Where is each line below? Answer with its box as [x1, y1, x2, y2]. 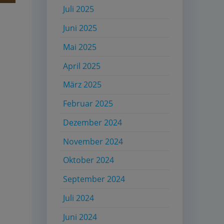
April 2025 [63, 60, 101, 71]
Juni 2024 [63, 211, 97, 222]
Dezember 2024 [63, 116, 122, 128]
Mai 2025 [63, 41, 97, 52]
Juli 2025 [63, 3, 94, 15]
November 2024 [63, 135, 123, 147]
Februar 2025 [63, 98, 113, 109]
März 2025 [63, 79, 102, 90]
